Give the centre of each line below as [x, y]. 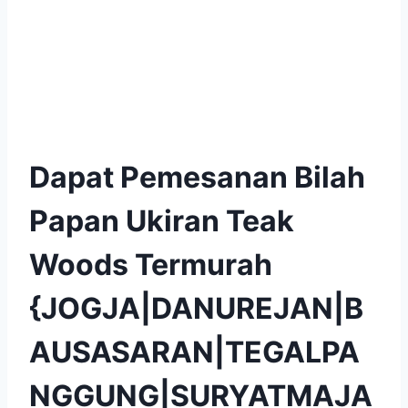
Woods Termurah [151, 264]
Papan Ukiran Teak [162, 220]
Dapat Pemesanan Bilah [197, 177]
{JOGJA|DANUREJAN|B [196, 308]
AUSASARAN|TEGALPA [194, 352]
